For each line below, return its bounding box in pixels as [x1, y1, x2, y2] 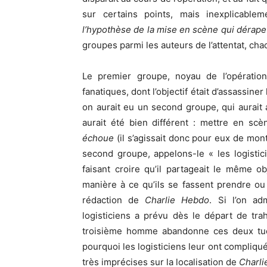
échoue [82, 132, 117, 144]
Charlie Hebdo [145, 194, 210, 206]
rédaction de [82, 194, 145, 206]
